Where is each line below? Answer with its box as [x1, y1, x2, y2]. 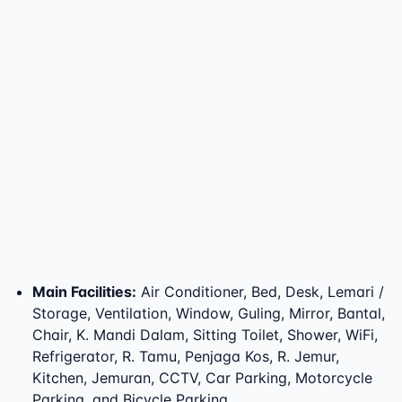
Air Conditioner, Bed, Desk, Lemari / [141, 283, 384, 301]
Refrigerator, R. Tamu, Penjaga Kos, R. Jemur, [32, 347, 339, 365]
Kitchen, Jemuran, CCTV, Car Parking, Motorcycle [32, 369, 372, 387]
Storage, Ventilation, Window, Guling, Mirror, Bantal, [32, 304, 385, 322]
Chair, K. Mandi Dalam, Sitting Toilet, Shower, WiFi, [32, 326, 378, 344]
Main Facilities [32, 283, 132, 301]
